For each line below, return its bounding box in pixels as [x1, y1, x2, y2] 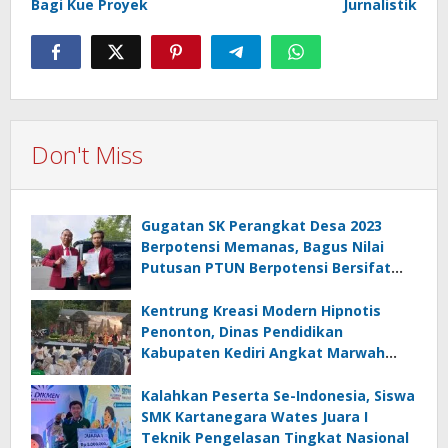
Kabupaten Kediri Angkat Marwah [141, 342, 385, 362]
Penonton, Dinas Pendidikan [141, 321, 343, 341]
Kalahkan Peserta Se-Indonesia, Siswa [141, 385, 415, 405]
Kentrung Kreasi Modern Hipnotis [141, 300, 381, 320]
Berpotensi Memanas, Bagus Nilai [141, 236, 384, 256]
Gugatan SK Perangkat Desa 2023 [141, 215, 382, 235]
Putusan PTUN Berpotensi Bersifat [141, 257, 391, 277]
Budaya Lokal [141, 363, 237, 383]
